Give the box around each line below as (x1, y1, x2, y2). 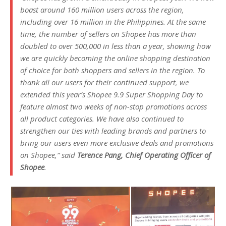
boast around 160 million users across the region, (20, 4, 184, 15)
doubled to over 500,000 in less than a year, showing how (20, 40, 211, 51)
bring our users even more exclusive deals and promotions (20, 137, 213, 148)
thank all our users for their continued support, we (20, 77, 189, 87)
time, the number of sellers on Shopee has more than (20, 28, 196, 39)
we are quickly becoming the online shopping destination (20, 52, 210, 63)
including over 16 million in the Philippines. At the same (20, 16, 206, 27)
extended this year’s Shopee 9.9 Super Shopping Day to (20, 89, 203, 99)
